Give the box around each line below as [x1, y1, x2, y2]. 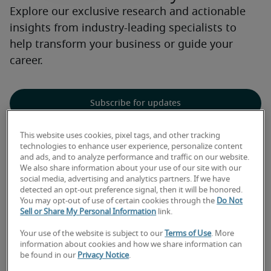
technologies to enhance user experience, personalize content [20, 143, 243, 151]
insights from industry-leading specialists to [10, 23, 237, 34]
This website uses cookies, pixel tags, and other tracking [20, 132, 221, 140]
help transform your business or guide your [10, 39, 233, 50]
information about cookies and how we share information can [20, 241, 243, 249]
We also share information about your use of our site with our [20, 165, 242, 173]
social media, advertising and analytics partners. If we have [20, 175, 230, 184]
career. [10, 56, 43, 67]
